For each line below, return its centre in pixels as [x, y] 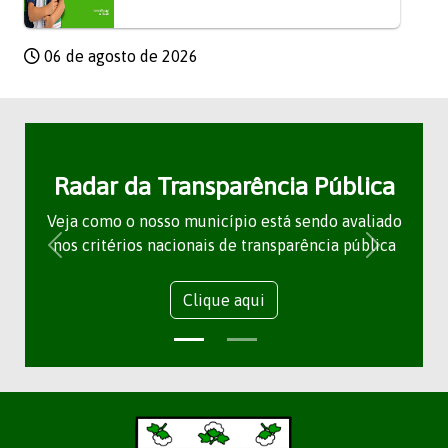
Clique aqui [224, 300]
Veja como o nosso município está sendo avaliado [224, 221]
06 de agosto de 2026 [119, 56]
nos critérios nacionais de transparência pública [224, 245]
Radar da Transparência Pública [224, 185]
